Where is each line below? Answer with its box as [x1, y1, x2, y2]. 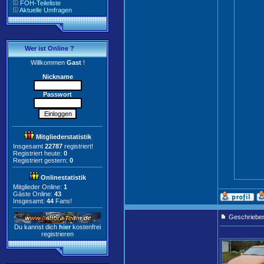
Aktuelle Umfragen [19, 6, 72, 14]
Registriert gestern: [13, 156, 70, 164]
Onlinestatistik [39, 173, 86, 181]
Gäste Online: [13, 190, 54, 197]
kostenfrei [72, 223, 101, 230]
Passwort [43, 91, 72, 98]
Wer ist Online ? [25, 45, 74, 52]
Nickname [42, 73, 73, 80]
